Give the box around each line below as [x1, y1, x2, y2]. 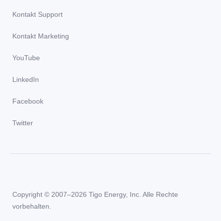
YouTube [12, 54, 40, 62]
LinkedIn [12, 75, 39, 84]
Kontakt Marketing [12, 32, 69, 40]
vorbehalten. [12, 202, 51, 211]
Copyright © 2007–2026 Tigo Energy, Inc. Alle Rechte [12, 190, 178, 199]
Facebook [12, 97, 43, 106]
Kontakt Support [12, 10, 63, 19]
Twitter [12, 119, 33, 127]
